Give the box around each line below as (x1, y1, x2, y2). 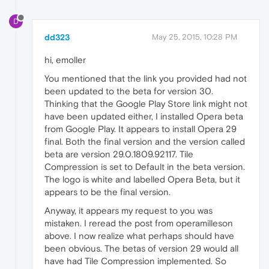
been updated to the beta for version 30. (44, 86, 213, 97)
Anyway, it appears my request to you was (44, 205, 213, 216)
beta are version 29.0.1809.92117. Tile (44, 149, 193, 160)
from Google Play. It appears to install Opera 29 (44, 124, 237, 134)
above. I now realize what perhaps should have (44, 231, 234, 241)
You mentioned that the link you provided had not (44, 73, 247, 84)
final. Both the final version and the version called (44, 136, 245, 147)
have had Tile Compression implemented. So (44, 256, 226, 267)
